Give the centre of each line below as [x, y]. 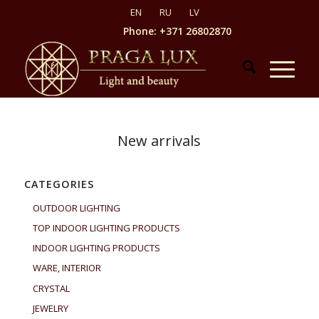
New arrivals [159, 141]
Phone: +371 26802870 [177, 31]
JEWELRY [50, 308]
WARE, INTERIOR [67, 268]
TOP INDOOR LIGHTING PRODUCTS [106, 228]
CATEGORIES [59, 184]
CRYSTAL [51, 288]
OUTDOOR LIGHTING [76, 208]
